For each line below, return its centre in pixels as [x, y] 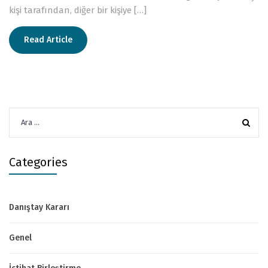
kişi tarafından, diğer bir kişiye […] [78, 10]
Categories [38, 162]
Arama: [23, 114]
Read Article [48, 39]
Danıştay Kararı [39, 207]
